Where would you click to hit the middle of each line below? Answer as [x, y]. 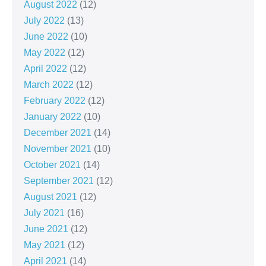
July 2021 [44, 213]
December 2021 [58, 133]
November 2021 [58, 149]
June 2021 [46, 229]
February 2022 [55, 101]
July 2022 [44, 21]
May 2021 [45, 245]
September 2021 [59, 181]
